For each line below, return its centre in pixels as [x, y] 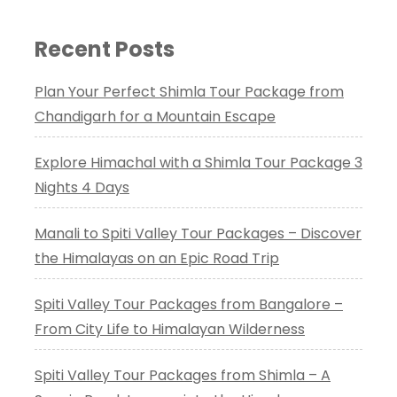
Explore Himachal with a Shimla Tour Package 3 [198, 162]
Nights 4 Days [82, 187]
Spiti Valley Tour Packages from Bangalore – [189, 304]
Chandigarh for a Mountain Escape [155, 116]
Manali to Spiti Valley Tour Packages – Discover [198, 233]
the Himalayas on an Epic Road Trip [157, 258]
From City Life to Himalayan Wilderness [170, 329]
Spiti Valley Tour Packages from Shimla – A [183, 375]
